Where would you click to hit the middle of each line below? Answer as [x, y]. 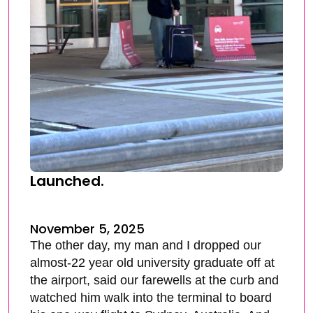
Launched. [67, 181]
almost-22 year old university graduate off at [152, 262]
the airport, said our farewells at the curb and [154, 280]
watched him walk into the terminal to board [151, 297]
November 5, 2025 [87, 228]
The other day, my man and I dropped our [146, 245]
